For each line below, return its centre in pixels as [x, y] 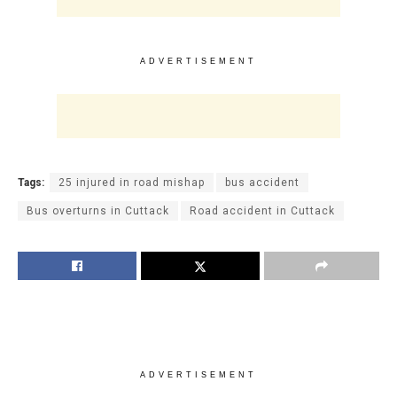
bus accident [262, 183]
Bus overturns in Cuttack [98, 211]
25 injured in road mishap [132, 183]
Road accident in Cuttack [262, 211]
